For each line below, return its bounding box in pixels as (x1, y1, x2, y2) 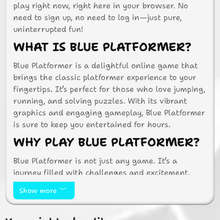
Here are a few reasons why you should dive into (13, 179, 201, 190)
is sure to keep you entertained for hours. (13, 119, 171, 130)
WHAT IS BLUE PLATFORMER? (13, 39, 192, 55)
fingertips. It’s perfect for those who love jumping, (13, 84, 206, 94)
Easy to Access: (37, 208, 103, 218)
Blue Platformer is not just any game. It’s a (13, 156, 178, 166)
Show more (40, 186, 57, 195)
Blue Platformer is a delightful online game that (13, 60, 198, 71)
